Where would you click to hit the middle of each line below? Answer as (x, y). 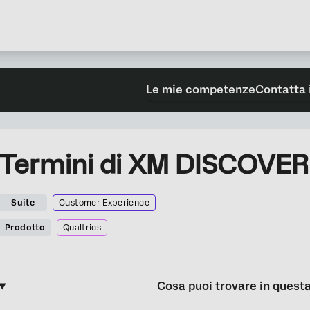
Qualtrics (82, 228)
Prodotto (25, 228)
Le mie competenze (200, 90)
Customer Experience (104, 203)
